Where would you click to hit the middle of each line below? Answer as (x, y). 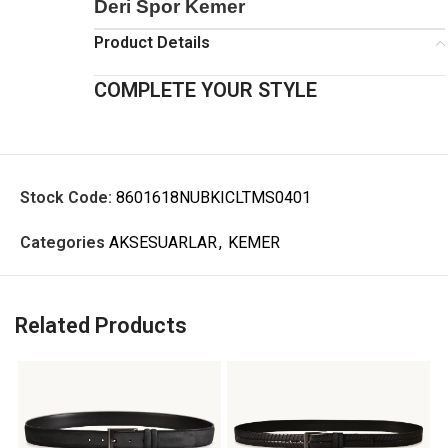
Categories (62, 242)
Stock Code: (68, 197)
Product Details (152, 42)
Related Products (101, 325)
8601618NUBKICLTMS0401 (213, 197)
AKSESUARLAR (163, 242)
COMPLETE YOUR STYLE (205, 89)
